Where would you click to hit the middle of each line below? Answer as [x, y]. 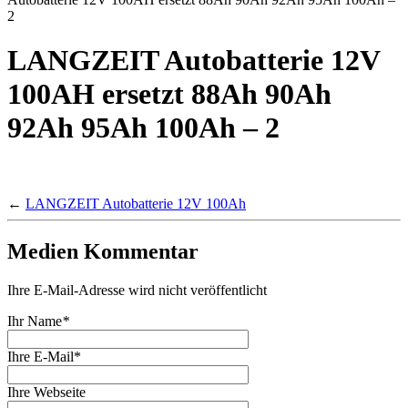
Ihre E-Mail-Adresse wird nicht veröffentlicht [137, 290]
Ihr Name [35, 321]
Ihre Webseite [46, 392]
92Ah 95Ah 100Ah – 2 [143, 128]
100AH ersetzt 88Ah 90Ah [169, 94]
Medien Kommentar [103, 251]
